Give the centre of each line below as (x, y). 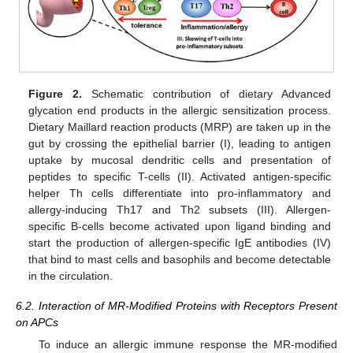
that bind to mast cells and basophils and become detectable (180, 259)
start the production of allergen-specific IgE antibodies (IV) (180, 242)
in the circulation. (71, 275)
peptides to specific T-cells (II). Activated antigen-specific (180, 176)
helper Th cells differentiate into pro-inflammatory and (180, 193)
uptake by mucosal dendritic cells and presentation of (180, 160)
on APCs (37, 323)
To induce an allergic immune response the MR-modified (188, 345)
